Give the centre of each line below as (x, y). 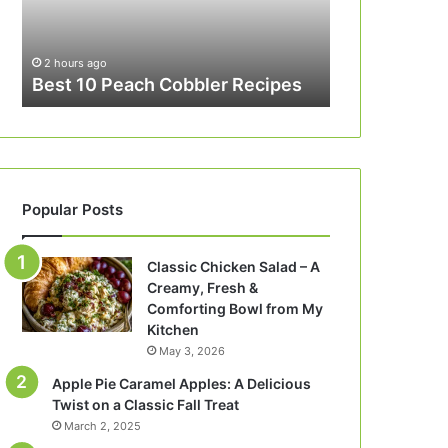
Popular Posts (73, 209)
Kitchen (173, 329)
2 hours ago (76, 63)
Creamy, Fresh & (203, 287)
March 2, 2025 (103, 426)
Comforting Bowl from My (235, 308)
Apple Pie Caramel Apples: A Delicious (182, 383)
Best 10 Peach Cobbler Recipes (167, 84)
